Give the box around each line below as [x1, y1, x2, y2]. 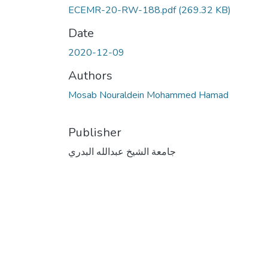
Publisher [68, 124, 121, 141]
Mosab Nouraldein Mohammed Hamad [68, 88, 229, 102]
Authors [68, 67, 112, 84]
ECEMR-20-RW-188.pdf [68, 3, 178, 17]
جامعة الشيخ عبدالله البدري [68, 145, 176, 159]
